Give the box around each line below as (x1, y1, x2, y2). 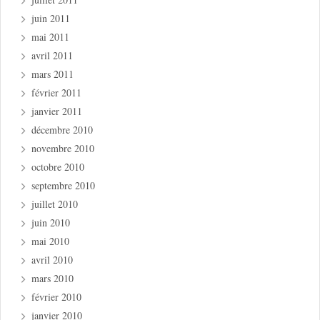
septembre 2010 (31, 179, 96, 193)
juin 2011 (31, 11, 71, 26)
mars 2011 (31, 67, 74, 81)
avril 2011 (31, 49, 74, 63)
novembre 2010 (31, 141, 95, 156)
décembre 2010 (31, 123, 94, 137)
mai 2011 (31, 30, 70, 44)
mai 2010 (31, 234, 70, 249)
